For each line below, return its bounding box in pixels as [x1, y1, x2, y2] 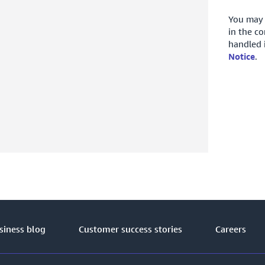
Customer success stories [79, 224, 182, 234]
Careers [215, 224, 246, 234]
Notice [228, 51, 255, 62]
